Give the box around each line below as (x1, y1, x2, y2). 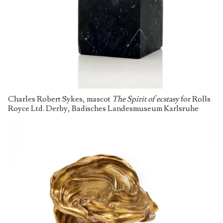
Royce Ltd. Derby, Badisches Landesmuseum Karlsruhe (8, 103, 200, 113)
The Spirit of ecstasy (112, 94, 179, 104)
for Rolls (179, 94, 211, 104)
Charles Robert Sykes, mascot (8, 94, 112, 104)
